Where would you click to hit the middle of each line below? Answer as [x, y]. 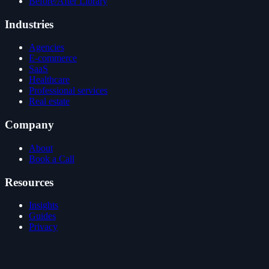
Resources [29, 182]
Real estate [49, 101]
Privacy [43, 227]
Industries [29, 24]
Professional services [68, 91]
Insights [44, 205]
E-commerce [53, 58]
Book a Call [52, 159]
